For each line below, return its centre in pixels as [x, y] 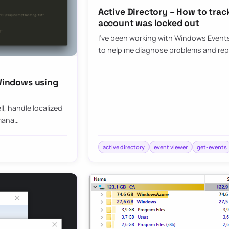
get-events [212, 147]
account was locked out [148, 23]
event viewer [170, 147]
